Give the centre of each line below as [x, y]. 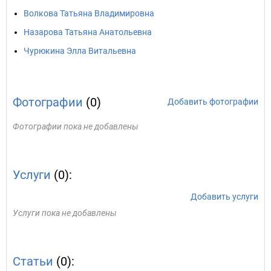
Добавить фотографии [213, 102]
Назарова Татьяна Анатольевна [88, 32]
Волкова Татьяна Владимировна [89, 13]
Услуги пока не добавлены [65, 213]
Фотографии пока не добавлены [76, 126]
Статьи [33, 261]
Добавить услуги [224, 197]
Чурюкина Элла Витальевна [80, 51]
